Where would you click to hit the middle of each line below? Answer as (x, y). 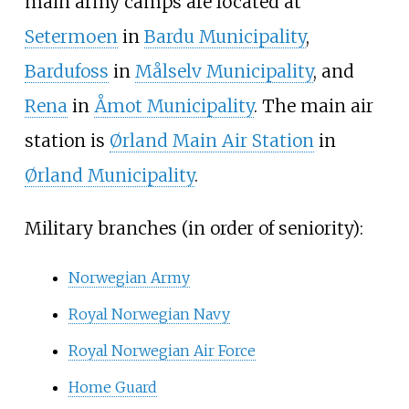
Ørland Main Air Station (211, 141)
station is (67, 141)
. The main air (313, 106)
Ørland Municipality (109, 176)
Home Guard (112, 387)
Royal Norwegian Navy (149, 314)
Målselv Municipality (224, 72)
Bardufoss (66, 72)
